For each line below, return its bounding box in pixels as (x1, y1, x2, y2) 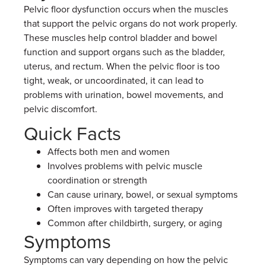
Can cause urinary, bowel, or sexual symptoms (47, 188, 237, 201)
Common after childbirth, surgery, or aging (47, 216, 222, 229)
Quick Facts (24, 119, 121, 146)
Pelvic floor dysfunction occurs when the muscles (24, 2, 228, 15)
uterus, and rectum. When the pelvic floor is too (24, 59, 220, 72)
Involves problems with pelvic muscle (47, 159, 202, 172)
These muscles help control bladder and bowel (24, 31, 217, 44)
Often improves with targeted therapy (47, 202, 203, 215)
